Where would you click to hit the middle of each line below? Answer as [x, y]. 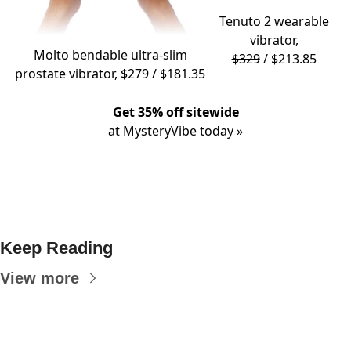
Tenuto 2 [245, 22]
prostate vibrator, [68, 74]
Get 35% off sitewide [175, 112]
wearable [300, 22]
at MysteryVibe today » [175, 131]
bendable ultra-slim [128, 55]
